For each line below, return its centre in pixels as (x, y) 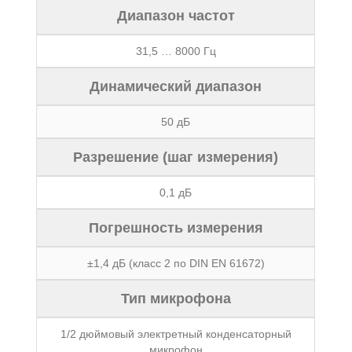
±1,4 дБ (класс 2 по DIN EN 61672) (176, 263)
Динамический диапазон (176, 86)
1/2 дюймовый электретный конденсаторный (176, 334)
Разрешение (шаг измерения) (176, 157)
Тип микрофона (176, 299)
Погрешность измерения (176, 228)
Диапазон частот (176, 16)
